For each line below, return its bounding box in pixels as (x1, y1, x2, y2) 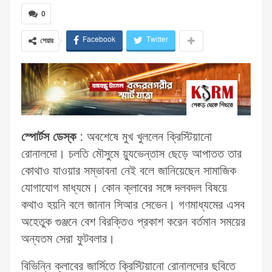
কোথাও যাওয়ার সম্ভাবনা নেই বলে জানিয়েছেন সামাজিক (21, 163, 236, 180)
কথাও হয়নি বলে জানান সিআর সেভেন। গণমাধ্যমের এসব (21, 197, 245, 214)
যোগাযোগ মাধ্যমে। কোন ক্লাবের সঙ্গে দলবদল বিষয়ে (21, 180, 227, 197)
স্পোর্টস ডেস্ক (21, 129, 76, 146)
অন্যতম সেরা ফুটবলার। (21, 231, 115, 248)
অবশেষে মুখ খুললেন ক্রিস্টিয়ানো (87, 129, 212, 146)
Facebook (83, 35, 115, 46)
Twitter (146, 35, 168, 46)
